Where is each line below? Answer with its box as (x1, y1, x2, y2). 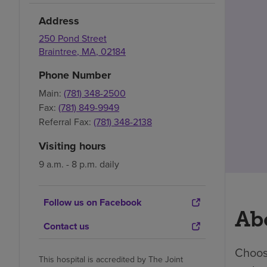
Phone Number (39, 67, 111, 83)
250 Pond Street (39, 31, 107, 45)
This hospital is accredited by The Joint (39, 253, 183, 265)
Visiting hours (39, 138, 106, 154)
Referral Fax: (39, 114, 91, 128)
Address (39, 13, 79, 29)
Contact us (44, 219, 89, 233)
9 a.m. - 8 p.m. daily (39, 157, 119, 170)
